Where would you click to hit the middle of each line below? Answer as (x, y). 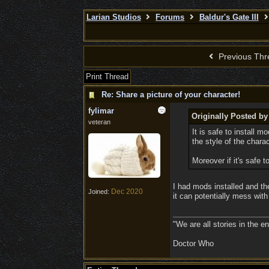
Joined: (99, 192)
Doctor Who (193, 243)
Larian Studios (113, 17)
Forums (170, 17)
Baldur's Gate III (229, 17)
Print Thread (107, 77)
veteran (99, 122)
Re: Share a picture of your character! (171, 95)
